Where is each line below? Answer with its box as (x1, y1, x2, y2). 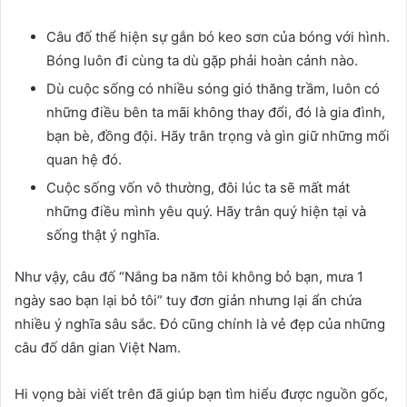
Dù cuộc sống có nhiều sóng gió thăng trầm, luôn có (46, 79, 380, 97)
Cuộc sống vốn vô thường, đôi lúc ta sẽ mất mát (46, 178, 350, 196)
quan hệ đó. (46, 150, 122, 168)
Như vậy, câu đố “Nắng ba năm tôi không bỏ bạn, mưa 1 (15, 267, 363, 285)
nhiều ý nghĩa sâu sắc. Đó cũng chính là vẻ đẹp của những (15, 314, 385, 333)
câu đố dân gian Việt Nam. (15, 338, 181, 356)
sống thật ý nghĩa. (46, 225, 160, 243)
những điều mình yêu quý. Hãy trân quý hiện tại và (46, 202, 366, 220)
